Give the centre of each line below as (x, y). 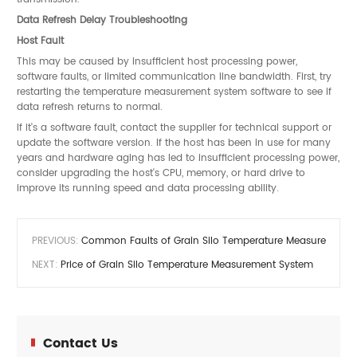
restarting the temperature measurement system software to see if (174, 91)
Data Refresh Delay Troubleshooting (102, 20)
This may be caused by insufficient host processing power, (157, 61)
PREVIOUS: (55, 241)
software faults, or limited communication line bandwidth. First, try (174, 76)
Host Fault (40, 40)
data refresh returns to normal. (90, 106)
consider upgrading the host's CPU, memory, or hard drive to (161, 173)
